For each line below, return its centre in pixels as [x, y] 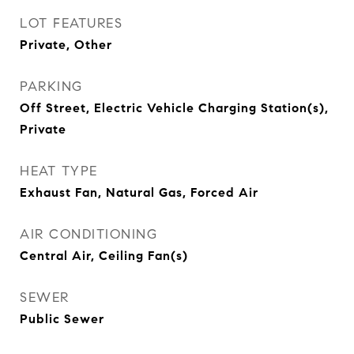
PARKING [51, 87]
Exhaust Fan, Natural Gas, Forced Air [139, 192]
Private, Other [66, 45]
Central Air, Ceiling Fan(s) [104, 256]
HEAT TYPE [59, 171]
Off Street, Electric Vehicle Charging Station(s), [174, 108]
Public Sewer [62, 319]
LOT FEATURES [71, 23]
